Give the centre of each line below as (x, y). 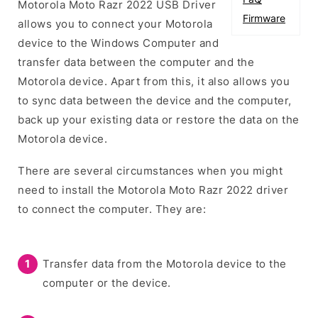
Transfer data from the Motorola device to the (165, 263)
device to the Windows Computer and (118, 43)
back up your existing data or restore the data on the (159, 119)
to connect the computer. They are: (112, 209)
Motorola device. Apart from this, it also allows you (154, 81)
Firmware (264, 18)
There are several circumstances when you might (150, 170)
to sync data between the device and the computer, (155, 100)
